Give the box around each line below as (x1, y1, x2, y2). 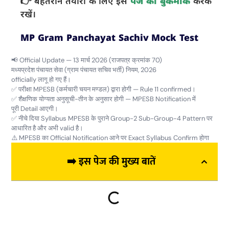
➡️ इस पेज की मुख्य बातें (67, 153, 155, 171)
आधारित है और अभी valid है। (11, 124, 84, 133)
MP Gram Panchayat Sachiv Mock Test (20, 32, 199, 44)
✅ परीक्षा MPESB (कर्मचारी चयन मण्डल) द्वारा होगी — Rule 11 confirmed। (11, 85, 196, 94)
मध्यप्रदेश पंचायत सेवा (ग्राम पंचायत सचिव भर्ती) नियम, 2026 (11, 65, 157, 75)
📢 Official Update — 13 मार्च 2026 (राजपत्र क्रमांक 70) (11, 56, 163, 65)
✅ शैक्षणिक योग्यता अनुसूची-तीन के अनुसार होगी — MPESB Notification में (11, 95, 196, 104)
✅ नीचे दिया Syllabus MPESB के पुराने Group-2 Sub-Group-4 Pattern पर (11, 114, 213, 123)
